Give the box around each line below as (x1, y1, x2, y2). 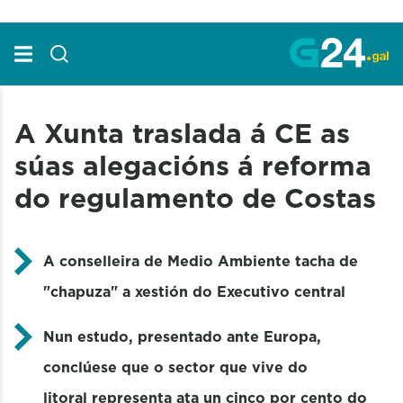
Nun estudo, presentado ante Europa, (43, 326, 321, 346)
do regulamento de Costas (14, 178, 376, 217)
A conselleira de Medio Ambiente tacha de (43, 250, 358, 271)
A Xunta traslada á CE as (14, 113, 350, 152)
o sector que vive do (154, 356, 308, 377)
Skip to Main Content (6, 8, 151, 26)
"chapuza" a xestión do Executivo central (43, 281, 350, 301)
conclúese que (43, 356, 149, 377)
